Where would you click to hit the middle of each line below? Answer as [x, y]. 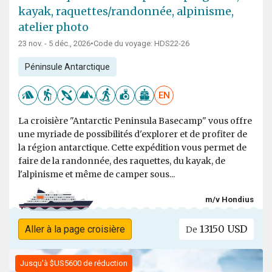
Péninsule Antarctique [67, 67]
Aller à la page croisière [75, 229]
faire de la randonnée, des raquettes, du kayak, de [122, 161]
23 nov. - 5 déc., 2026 [54, 44]
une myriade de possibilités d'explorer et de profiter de [133, 134]
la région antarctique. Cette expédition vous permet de [132, 148]
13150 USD [223, 229]
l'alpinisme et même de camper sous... [97, 175]
